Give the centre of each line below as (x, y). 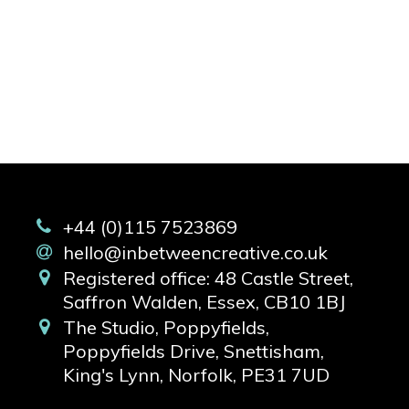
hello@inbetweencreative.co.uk (195, 252)
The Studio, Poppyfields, (166, 327)
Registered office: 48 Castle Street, (208, 278)
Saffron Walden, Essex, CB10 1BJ (204, 302)
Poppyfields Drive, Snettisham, (193, 351)
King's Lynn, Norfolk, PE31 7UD (196, 375)
